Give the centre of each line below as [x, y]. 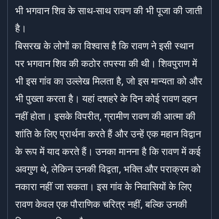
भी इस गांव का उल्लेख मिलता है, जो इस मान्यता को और [109, 81]
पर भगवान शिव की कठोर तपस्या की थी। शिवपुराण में [106, 63]
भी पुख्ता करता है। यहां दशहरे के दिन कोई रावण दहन [106, 99]
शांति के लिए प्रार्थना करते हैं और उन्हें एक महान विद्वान [108, 134]
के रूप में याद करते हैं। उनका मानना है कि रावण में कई [108, 151]
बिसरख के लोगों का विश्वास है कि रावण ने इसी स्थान [104, 46]
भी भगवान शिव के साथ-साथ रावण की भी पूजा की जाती [109, 11]
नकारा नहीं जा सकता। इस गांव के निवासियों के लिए [103, 186]
